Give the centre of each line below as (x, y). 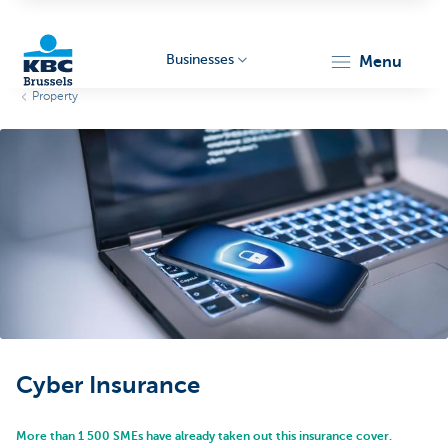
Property (55, 96)
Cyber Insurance (108, 385)
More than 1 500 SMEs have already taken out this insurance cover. (204, 436)
